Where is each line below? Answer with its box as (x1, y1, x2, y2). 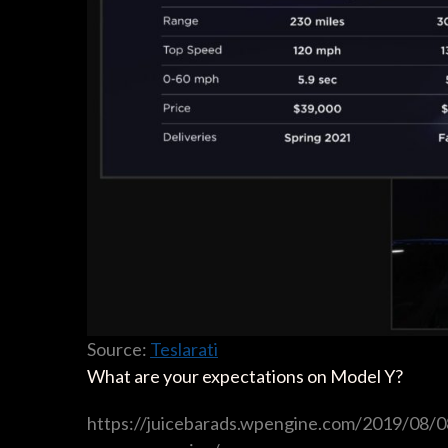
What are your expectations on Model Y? (87, 365, 403, 388)
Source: (87, 338, 150, 361)
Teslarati (150, 338, 218, 361)
